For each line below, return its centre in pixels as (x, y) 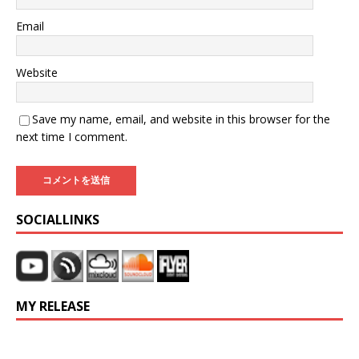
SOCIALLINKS (58, 220)
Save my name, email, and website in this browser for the (181, 119)
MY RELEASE (53, 307)
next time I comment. (72, 137)
